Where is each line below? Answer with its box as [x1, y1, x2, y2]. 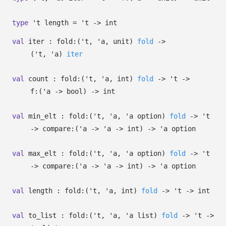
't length [32, 19, 69, 27]
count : [24, 75, 61, 83]
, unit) [105, 37, 133, 45]
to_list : [24, 211, 69, 219]
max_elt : [24, 149, 69, 157]
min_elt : [24, 112, 69, 120]
